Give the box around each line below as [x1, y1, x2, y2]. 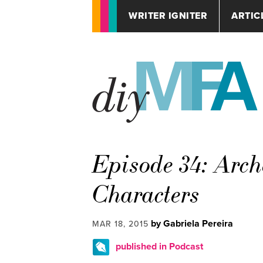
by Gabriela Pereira [151, 218, 233, 230]
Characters [92, 180, 200, 210]
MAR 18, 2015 [92, 219, 149, 230]
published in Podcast [116, 241, 203, 253]
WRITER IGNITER [129, 10, 207, 22]
